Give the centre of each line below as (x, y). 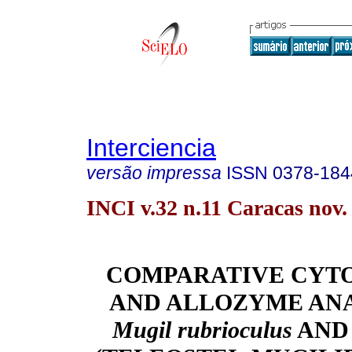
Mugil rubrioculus (202, 330)
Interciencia (151, 148)
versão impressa (154, 173)
